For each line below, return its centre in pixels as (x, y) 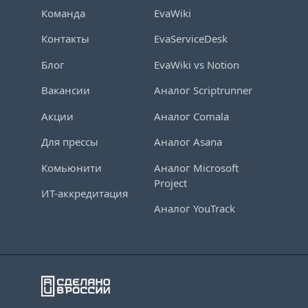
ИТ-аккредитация (85, 194)
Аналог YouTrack (195, 209)
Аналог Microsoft (196, 167)
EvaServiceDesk (191, 39)
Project (170, 183)
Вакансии (66, 90)
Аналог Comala (191, 116)
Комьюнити (71, 167)
